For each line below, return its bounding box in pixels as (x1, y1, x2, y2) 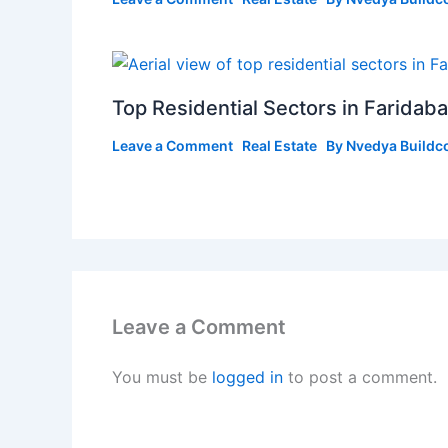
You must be (112, 367, 212, 388)
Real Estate (242, 137, 317, 155)
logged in (212, 367, 283, 388)
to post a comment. (283, 367, 437, 388)
